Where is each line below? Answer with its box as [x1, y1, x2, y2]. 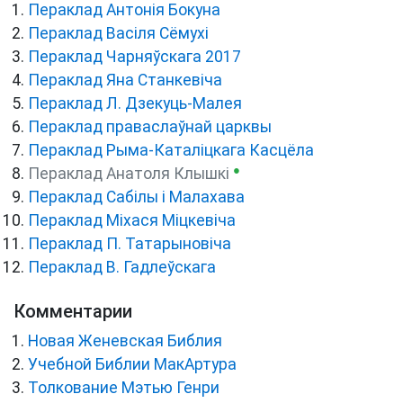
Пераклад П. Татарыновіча [28, 235, 231, 254]
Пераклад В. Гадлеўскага [28, 258, 216, 277]
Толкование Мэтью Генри [28, 379, 219, 398]
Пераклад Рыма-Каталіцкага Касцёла [28, 141, 314, 160]
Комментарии [13, 300, 132, 323]
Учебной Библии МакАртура [28, 355, 237, 374]
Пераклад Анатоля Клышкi [28, 165, 229, 184]
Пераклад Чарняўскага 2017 [28, 48, 241, 67]
